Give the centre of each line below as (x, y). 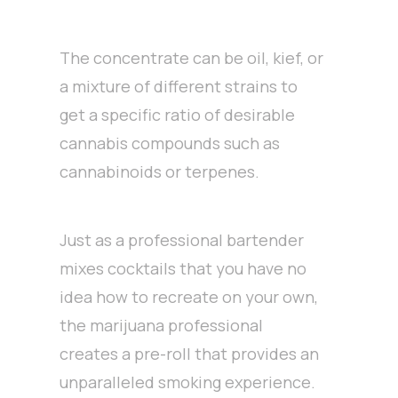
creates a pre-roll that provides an (190, 354)
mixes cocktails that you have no (183, 269)
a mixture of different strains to (179, 87)
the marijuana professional (162, 326)
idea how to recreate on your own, (189, 297)
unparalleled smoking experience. (188, 382)
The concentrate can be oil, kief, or (192, 58)
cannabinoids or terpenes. (160, 172)
